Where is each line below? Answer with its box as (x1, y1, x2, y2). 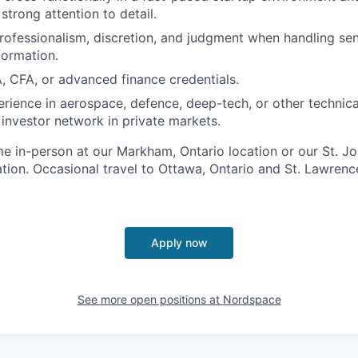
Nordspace (222, 292, 281, 306)
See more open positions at (77, 292, 223, 306)
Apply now (150, 236, 208, 249)
